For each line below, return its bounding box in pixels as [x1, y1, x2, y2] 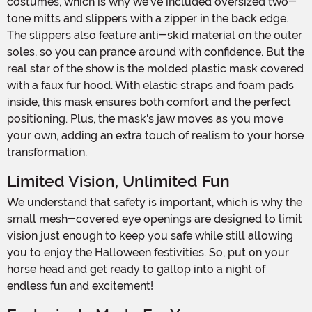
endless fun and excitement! [7, 279, 153, 292]
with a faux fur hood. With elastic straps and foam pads [7, 78, 294, 92]
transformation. [7, 145, 87, 159]
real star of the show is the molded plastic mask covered [7, 61, 304, 75]
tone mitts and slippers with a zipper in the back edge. [7, 11, 288, 25]
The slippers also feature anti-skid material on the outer [7, 28, 302, 42]
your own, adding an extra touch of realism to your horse [7, 128, 304, 142]
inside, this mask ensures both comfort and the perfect [7, 95, 291, 109]
